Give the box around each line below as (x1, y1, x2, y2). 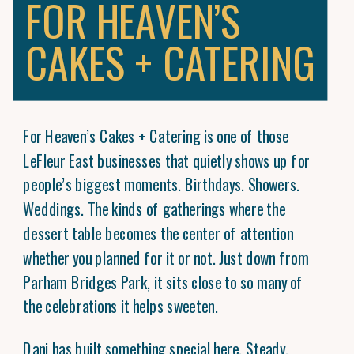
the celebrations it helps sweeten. (23, 294, 218, 318)
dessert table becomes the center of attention (23, 220, 294, 245)
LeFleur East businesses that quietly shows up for (23, 148, 311, 171)
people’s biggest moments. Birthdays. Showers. (23, 172, 300, 196)
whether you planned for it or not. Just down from (23, 245, 309, 269)
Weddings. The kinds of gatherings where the (23, 197, 286, 220)
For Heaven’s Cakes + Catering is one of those (23, 123, 289, 148)
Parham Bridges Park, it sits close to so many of (23, 269, 303, 293)
